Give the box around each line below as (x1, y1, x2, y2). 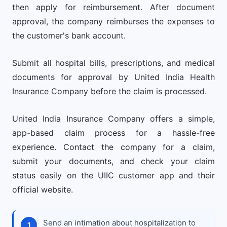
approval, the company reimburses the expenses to (12, 16, 215, 26)
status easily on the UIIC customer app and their (12, 170, 215, 180)
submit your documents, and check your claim (12, 156, 215, 166)
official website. (12, 184, 73, 195)
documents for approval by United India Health (12, 72, 215, 82)
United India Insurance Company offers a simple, (12, 113, 215, 124)
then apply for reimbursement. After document (12, 2, 215, 12)
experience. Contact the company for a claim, (12, 142, 215, 152)
